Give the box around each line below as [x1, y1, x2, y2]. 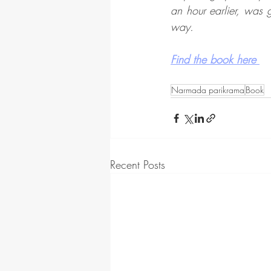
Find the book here [171, 52, 260, 67]
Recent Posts [110, 157, 165, 172]
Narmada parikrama [171, 84, 244, 96]
